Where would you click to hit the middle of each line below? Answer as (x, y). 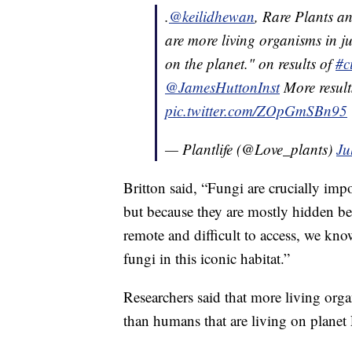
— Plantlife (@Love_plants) (251, 149)
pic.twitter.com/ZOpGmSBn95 (256, 111)
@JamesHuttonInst (222, 87)
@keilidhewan (212, 16)
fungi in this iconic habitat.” (207, 258)
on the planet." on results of (250, 64)
